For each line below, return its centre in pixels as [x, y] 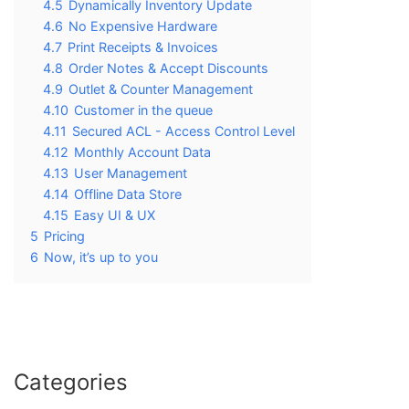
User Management [131, 173]
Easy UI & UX [115, 215]
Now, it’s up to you [101, 257]
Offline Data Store [128, 194]
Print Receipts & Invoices [143, 47]
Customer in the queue [143, 110]
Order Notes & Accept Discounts [168, 68]
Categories [71, 383]
